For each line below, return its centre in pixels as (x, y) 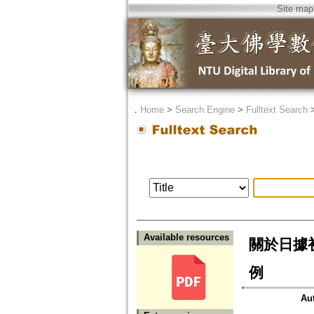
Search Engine (205, 110)
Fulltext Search (277, 110)
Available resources (186, 238)
